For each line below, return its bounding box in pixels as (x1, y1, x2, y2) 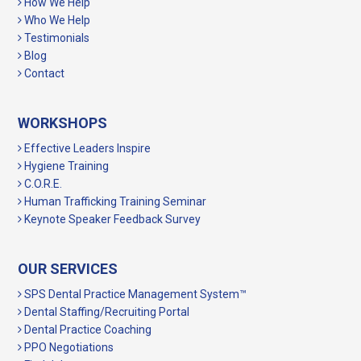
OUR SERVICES (18, 260, 118, 278)
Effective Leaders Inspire (22, 142, 151, 156)
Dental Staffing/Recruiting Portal (22, 305, 190, 319)
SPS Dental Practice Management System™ (22, 288, 247, 301)
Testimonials (22, 31, 90, 45)
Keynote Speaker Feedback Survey (22, 213, 201, 226)
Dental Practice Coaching (22, 323, 152, 337)
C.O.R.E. (22, 177, 63, 191)
